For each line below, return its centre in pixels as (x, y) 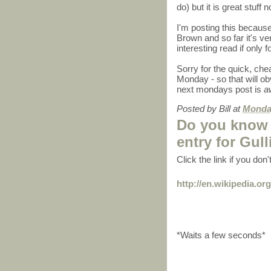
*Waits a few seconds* (221, 235)
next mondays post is (220, 90)
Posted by (198, 109)
